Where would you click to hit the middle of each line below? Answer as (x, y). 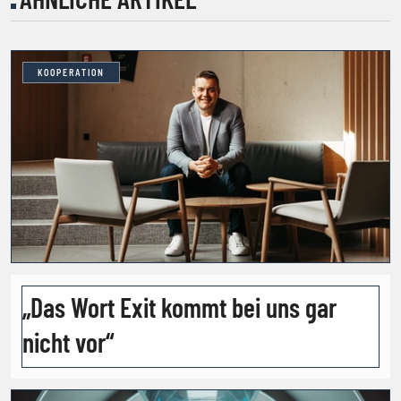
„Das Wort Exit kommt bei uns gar (179, 307)
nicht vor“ (68, 341)
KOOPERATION (71, 72)
